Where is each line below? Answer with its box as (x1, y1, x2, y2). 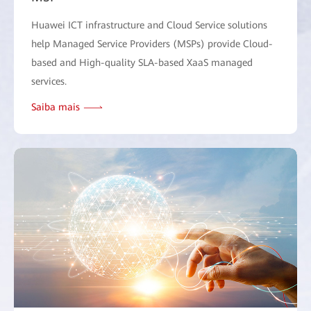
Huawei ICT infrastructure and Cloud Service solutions (31, 19, 267, 31)
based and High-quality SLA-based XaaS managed (31, 57, 253, 69)
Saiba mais (31, 101, 80, 113)
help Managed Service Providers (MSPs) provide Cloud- (31, 38, 273, 50)
